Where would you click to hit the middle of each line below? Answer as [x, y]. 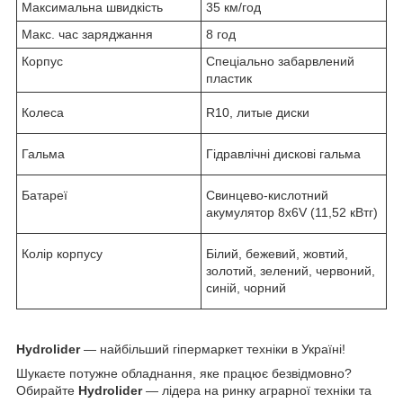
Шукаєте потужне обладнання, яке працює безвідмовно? [184, 373]
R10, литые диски [258, 112]
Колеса [43, 112]
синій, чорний [246, 287]
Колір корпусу [62, 253]
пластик [229, 78]
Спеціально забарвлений [280, 61]
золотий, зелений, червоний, [291, 270]
